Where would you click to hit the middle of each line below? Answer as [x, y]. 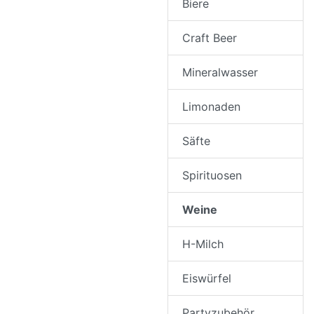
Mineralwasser [220, 72]
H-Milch [203, 244]
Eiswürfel [207, 278]
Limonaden [211, 106]
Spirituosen [212, 175]
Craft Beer [210, 37]
